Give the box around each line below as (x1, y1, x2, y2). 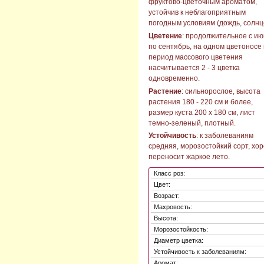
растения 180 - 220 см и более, (148, 97, 253, 106)
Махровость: (154, 203, 192, 211)
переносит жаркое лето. (148, 153, 230, 161)
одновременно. (148, 74, 200, 83)
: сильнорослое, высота (181, 87, 260, 95)
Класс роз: (154, 170, 185, 177)
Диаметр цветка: (154, 237, 203, 245)
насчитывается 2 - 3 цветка (148, 64, 240, 72)
